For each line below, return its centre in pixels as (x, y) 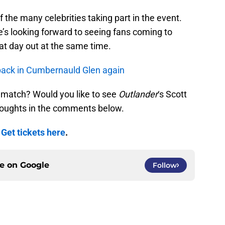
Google (35, 165)
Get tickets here (33, 133)
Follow (165, 165)
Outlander (138, 94)
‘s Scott (172, 94)
